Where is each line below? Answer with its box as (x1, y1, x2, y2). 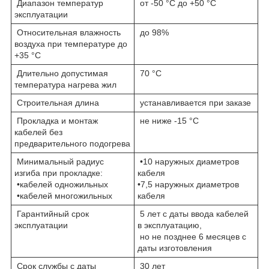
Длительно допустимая (14, 68, 108, 78)
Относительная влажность (14, 27, 121, 37)
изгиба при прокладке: (14, 168, 103, 178)
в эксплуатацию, (138, 220, 202, 230)
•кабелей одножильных (14, 179, 108, 189)
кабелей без (14, 127, 62, 137)
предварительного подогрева (14, 138, 130, 148)
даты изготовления (138, 243, 212, 253)
